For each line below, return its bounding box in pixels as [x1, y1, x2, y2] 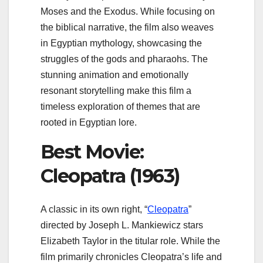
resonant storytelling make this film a [41, 86, 191, 96]
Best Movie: [41, 140, 144, 164]
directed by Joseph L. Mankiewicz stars [41, 220, 203, 230]
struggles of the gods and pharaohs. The [41, 54, 208, 65]
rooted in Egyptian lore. [41, 117, 137, 128]
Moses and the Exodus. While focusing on [41, 6, 215, 17]
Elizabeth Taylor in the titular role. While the [41, 235, 220, 246]
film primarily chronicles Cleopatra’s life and [41, 251, 222, 262]
